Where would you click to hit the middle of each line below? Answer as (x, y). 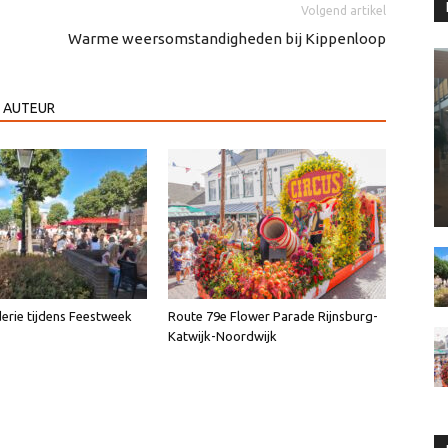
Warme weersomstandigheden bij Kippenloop (227, 39)
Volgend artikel (343, 11)
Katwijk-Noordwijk (222, 336)
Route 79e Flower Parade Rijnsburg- (273, 316)
